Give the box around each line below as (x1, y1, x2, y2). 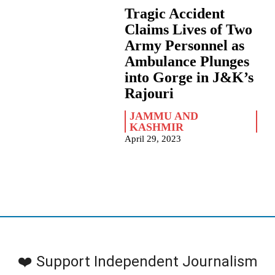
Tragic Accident (125, 6, 225, 22)
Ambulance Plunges (125, 53, 250, 70)
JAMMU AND (130, 110, 199, 123)
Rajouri (125, 85, 174, 102)
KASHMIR (130, 121, 184, 134)
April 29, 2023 (125, 134, 182, 144)
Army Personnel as (125, 37, 245, 54)
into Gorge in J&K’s (125, 69, 254, 86)
